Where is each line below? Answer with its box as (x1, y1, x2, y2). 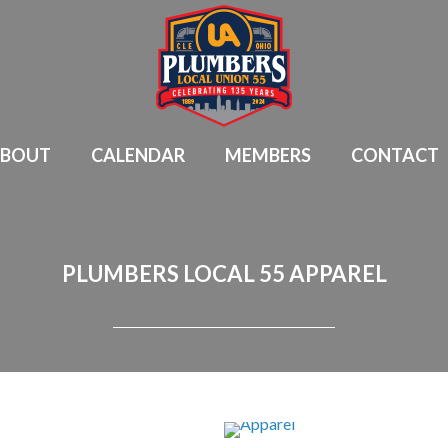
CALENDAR (91, 144, 185, 166)
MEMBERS (225, 144, 311, 166)
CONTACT (351, 144, 439, 166)
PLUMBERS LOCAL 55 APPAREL (61, 260, 387, 287)
